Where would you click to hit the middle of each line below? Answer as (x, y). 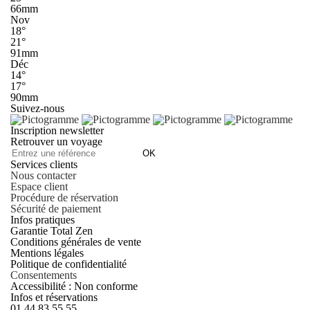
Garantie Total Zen (52, 230)
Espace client (39, 186)
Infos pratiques (43, 219)
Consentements (44, 275)
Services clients (44, 164)
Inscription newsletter (57, 130)
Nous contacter (43, 175)
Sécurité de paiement (56, 208)
